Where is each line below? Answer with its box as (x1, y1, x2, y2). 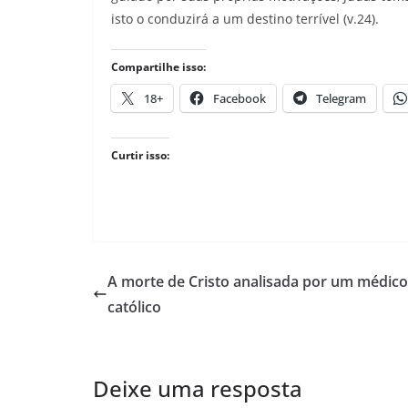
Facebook (213, 89, 266, 107)
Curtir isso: (111, 147, 169, 163)
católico (107, 296, 161, 317)
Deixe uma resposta (93, 372, 302, 403)
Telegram (316, 89, 366, 107)
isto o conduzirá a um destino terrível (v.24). (111, 9, 379, 27)
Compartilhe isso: (111, 58, 206, 75)
